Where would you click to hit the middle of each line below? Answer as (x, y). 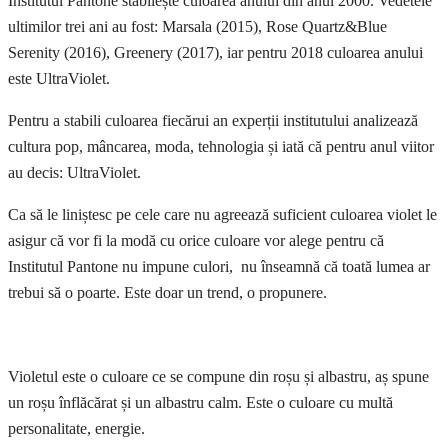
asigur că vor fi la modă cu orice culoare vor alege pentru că (196, 241)
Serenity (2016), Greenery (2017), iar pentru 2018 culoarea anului (215, 53)
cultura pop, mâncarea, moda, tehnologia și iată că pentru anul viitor (221, 147)
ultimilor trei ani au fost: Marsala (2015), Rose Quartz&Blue (199, 27)
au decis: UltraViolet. (74, 173)
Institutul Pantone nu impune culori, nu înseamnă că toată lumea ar (219, 267)
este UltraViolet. (59, 79)
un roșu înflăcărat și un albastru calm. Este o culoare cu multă (200, 403)
